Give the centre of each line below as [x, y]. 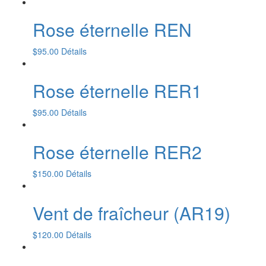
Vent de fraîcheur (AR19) [132, 213]
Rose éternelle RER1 [117, 91]
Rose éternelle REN [112, 30]
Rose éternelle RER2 [117, 152]
